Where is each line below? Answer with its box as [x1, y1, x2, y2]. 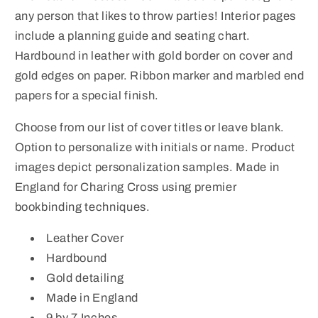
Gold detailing [46, 272, 124, 285]
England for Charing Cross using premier [14, 180, 237, 193]
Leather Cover [46, 232, 124, 245]
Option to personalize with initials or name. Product [14, 141, 295, 153]
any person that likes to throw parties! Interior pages [14, 10, 297, 23]
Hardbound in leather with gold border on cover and [14, 50, 293, 62]
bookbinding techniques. [14, 200, 150, 213]
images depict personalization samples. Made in [14, 160, 280, 173]
